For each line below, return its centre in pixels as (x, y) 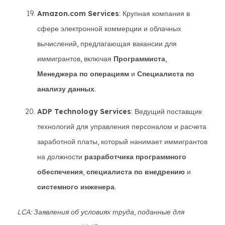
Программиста (139, 59)
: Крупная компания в (154, 14)
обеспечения (60, 172)
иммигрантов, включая (75, 59)
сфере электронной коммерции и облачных (109, 29)
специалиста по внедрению (136, 172)
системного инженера (76, 187)
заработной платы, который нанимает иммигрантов (122, 142)
